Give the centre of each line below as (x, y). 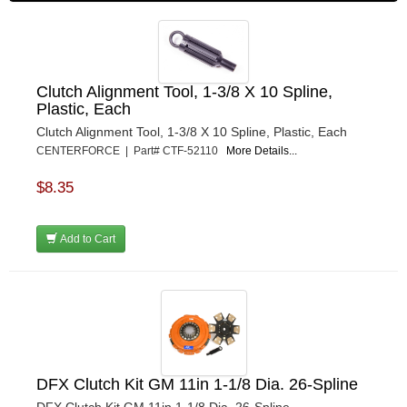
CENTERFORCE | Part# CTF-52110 (131, 150)
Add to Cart (86, 238)
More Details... (262, 150)
